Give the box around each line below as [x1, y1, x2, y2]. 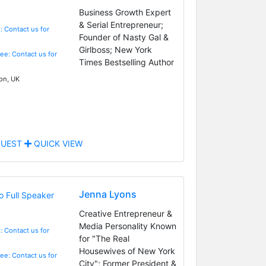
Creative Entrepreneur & [78, 208, 172, 218]
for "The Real [78, 233, 129, 243]
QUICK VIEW [31, 138, 83, 148]
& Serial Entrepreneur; [78, 19, 163, 30]
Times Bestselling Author [78, 56, 174, 67]
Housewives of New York [78, 245, 175, 256]
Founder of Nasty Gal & [78, 31, 169, 42]
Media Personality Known [78, 220, 176, 231]
